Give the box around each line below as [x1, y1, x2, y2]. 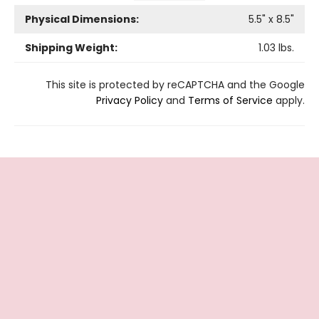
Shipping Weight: [25, 40, 117, 55]
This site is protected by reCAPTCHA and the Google [46, 77, 305, 92]
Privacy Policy [96, 93, 163, 108]
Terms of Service [188, 93, 273, 108]
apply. [273, 93, 305, 108]
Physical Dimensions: [25, 11, 139, 26]
